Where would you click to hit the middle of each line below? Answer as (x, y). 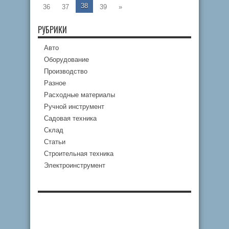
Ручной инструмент (74, 107)
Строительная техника (79, 154)
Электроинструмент (75, 165)
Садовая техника (70, 118)
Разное (55, 83)
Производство (66, 71)
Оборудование (66, 60)
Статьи (55, 142)
